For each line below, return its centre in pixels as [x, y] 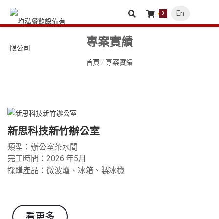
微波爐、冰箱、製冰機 [86, 171]
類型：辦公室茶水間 [43, 147]
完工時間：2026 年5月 [47, 159]
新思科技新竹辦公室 [54, 131]
